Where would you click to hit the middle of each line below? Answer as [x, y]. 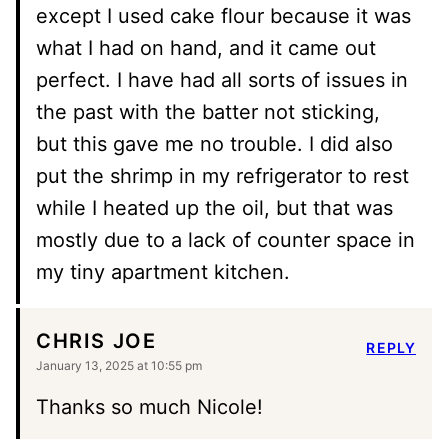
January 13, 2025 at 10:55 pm [119, 365]
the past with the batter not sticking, [208, 111]
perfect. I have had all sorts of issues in [222, 79]
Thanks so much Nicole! [149, 406]
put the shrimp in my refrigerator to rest [222, 175]
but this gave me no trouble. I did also [214, 143]
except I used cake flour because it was [223, 15]
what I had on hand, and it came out [206, 47]
